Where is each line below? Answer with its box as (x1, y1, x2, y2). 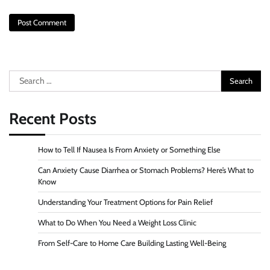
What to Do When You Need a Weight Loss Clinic (38, 218, 196, 228)
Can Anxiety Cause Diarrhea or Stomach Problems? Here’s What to (38, 166, 254, 175)
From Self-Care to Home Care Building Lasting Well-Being (38, 239, 226, 248)
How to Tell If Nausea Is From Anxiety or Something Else (38, 145, 221, 155)
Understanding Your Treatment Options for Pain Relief (38, 198, 213, 207)
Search (8, 71, 36, 83)
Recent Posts (9, 109, 96, 129)
